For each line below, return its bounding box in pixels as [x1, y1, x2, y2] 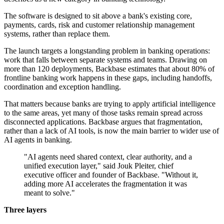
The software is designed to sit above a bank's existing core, [4, 11, 192, 20]
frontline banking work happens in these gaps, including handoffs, [4, 73, 212, 82]
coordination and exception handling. [4, 82, 121, 91]
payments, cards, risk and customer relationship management [4, 20, 194, 29]
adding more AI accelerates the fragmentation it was [24, 179, 187, 188]
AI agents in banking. [4, 135, 72, 144]
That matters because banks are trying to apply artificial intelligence [4, 99, 215, 108]
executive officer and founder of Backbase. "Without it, [24, 170, 198, 179]
